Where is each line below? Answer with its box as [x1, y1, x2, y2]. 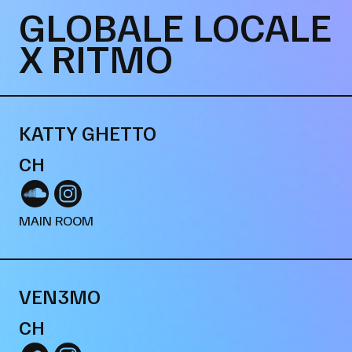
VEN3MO [19, 283, 101, 309]
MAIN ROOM [19, 211, 93, 229]
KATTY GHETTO [19, 120, 156, 146]
